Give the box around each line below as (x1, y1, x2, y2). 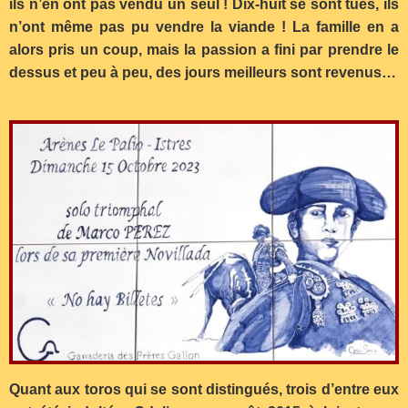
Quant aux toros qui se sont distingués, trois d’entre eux (9, 381, 399, 397)
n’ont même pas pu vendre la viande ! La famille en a (9, 19, 399, 36)
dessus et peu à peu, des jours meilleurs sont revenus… (9, 65, 396, 81)
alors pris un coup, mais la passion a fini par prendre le (9, 42, 399, 58)
